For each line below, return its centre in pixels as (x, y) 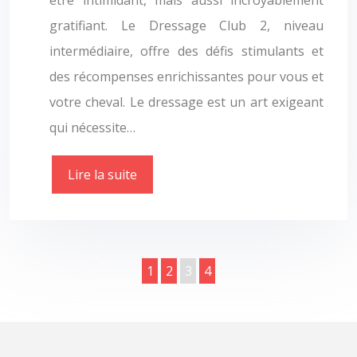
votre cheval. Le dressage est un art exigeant (186, 102)
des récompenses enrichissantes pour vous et (186, 76)
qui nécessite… (92, 127)
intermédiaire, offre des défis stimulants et (186, 51)
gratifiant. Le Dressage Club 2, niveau (186, 25)
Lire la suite (102, 175)
